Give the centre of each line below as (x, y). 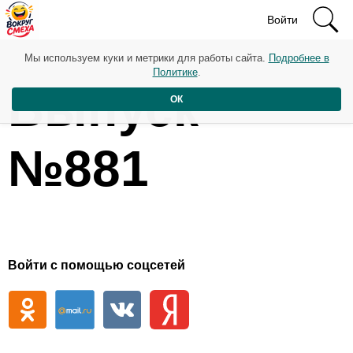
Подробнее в (299, 58)
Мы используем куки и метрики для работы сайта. (146, 58)
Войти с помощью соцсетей (97, 266)
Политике (175, 72)
